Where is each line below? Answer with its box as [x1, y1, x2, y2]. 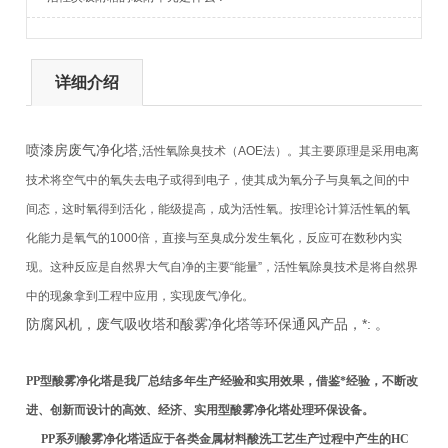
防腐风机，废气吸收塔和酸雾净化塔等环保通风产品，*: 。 [26, 316, 390, 333]
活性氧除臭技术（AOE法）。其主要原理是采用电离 [142, 144, 420, 159]
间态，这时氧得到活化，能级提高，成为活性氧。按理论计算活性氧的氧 [26, 202, 411, 217]
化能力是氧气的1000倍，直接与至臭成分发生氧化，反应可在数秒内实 [26, 231, 403, 246]
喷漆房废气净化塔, [26, 142, 143, 159]
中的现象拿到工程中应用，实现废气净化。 [26, 289, 255, 304]
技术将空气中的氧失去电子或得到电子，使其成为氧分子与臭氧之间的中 [26, 173, 411, 188]
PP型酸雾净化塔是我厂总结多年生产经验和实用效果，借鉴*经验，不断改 [26, 374, 419, 389]
